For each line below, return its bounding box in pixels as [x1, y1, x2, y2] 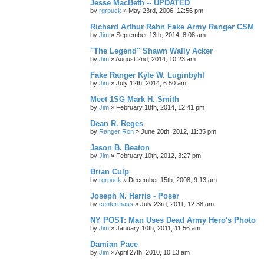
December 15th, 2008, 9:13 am [128, 176, 217, 183]
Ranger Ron [99, 127, 134, 135]
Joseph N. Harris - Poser [90, 191, 179, 200]
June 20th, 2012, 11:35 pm [141, 127, 216, 135]
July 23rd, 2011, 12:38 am [140, 200, 214, 207]
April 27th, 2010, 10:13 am [115, 248, 190, 256]
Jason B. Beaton [90, 143, 150, 152]
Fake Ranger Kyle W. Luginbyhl [90, 70, 204, 80]
